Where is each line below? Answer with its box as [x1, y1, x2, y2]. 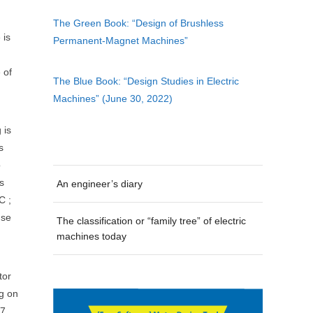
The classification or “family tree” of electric [57, 214, 246, 226]
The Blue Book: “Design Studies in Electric [53, 75, 239, 87]
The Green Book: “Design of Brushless [53, 17, 224, 29]
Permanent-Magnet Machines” [53, 34, 188, 46]
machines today [57, 230, 126, 242]
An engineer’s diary [57, 177, 143, 189]
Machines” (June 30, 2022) [53, 93, 173, 105]
